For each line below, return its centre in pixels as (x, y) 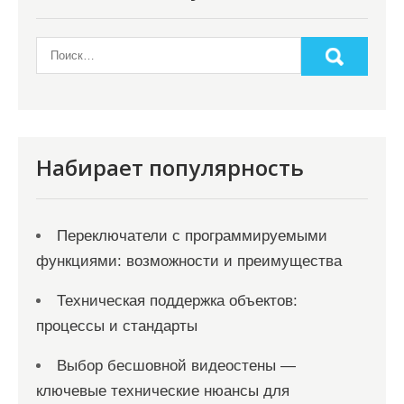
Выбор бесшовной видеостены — (176, 366)
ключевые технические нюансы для (163, 391)
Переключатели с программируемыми (192, 236)
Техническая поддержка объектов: (177, 301)
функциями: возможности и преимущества (189, 261)
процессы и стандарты (117, 326)
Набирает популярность (170, 167)
